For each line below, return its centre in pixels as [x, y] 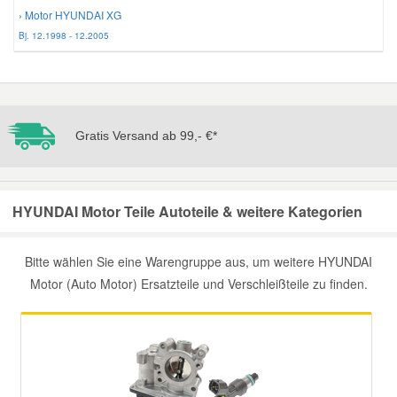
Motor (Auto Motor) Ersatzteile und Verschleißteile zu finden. [198, 284]
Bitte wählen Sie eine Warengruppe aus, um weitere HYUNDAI [198, 261]
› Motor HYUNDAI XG [70, 15]
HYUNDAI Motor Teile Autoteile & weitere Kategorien [187, 211]
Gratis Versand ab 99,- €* [146, 135]
